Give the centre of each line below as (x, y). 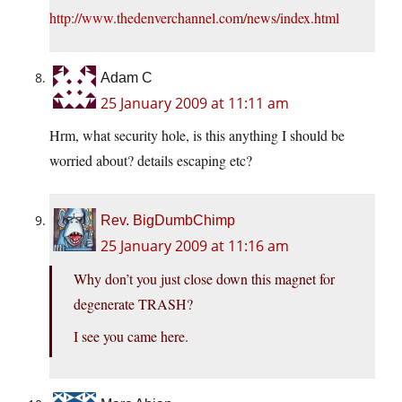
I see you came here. (131, 336)
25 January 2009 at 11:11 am (195, 104)
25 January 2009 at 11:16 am (195, 246)
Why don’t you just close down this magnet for (204, 279)
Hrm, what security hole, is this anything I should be (197, 135)
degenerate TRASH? (133, 304)
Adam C (127, 78)
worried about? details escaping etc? (151, 161)
